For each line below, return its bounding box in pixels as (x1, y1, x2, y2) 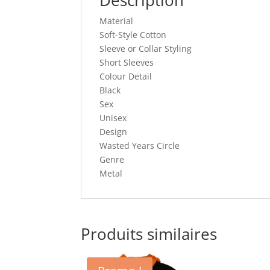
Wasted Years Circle (99, 139, 180, 151)
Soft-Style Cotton (99, 28, 167, 40)
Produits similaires (81, 222, 218, 245)
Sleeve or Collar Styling (99, 42, 192, 54)
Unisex (99, 111, 127, 124)
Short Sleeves (99, 56, 154, 68)
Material (99, 14, 134, 27)
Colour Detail (99, 70, 152, 82)
